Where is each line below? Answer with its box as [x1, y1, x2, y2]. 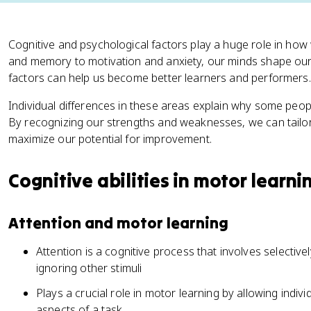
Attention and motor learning [8, 213, 228, 233]
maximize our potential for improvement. [8, 131, 212, 146]
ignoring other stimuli [36, 260, 142, 276]
